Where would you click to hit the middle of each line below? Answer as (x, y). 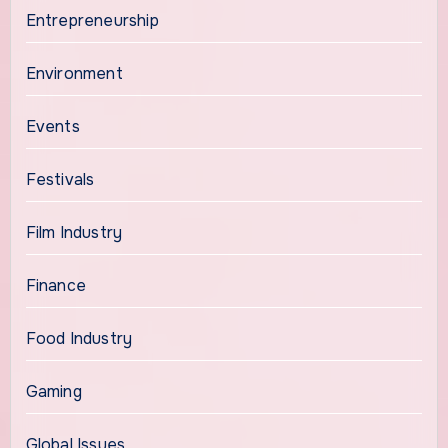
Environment (74, 74)
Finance (55, 286)
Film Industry (74, 233)
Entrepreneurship (92, 21)
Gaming (53, 392)
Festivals (60, 180)
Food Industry (79, 339)
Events (52, 127)
